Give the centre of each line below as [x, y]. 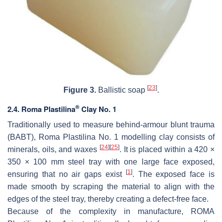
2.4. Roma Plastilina [41, 109]
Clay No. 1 [98, 109]
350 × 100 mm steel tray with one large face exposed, [111, 162]
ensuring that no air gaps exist [67, 174]
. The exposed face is [173, 174]
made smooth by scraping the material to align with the [111, 186]
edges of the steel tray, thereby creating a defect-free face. [108, 199]
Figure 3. [80, 90]
